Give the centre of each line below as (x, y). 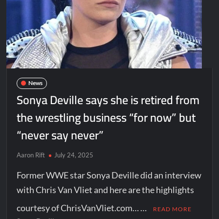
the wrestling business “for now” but (106, 117)
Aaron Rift (31, 155)
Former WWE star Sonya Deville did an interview (109, 175)
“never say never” (60, 135)
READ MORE (173, 209)
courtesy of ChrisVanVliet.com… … (83, 208)
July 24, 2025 (74, 155)
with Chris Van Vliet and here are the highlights (106, 189)
